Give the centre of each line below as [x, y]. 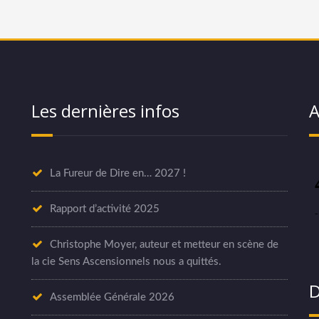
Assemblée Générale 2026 [112, 298]
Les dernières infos [105, 111]
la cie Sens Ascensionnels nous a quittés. [126, 262]
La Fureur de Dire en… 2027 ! [118, 174]
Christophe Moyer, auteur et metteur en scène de [164, 245]
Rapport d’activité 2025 [105, 209]
